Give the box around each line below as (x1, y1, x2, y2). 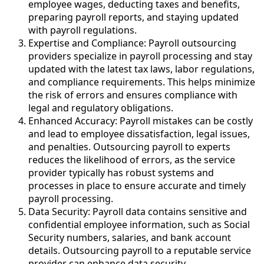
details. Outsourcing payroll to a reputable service (28, 244, 251, 258)
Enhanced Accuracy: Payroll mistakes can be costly (28, 114, 253, 128)
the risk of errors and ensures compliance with (28, 88, 237, 102)
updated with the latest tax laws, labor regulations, (28, 62, 255, 76)
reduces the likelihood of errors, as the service (28, 153, 235, 167)
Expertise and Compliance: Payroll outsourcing (28, 37, 236, 50)
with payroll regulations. (28, 24, 137, 37)
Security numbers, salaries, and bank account (28, 231, 231, 245)
